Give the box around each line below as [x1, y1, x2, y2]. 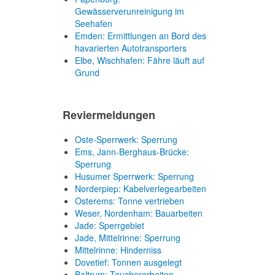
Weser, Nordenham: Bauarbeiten [75, 207, 203, 219]
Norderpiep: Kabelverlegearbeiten [75, 182, 206, 195]
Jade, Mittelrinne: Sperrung [75, 231, 180, 244]
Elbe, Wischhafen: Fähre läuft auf [75, 54, 204, 66]
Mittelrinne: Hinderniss [75, 244, 161, 256]
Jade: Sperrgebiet [75, 219, 144, 231]
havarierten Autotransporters [75, 42, 187, 54]
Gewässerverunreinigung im [75, 5, 184, 17]
